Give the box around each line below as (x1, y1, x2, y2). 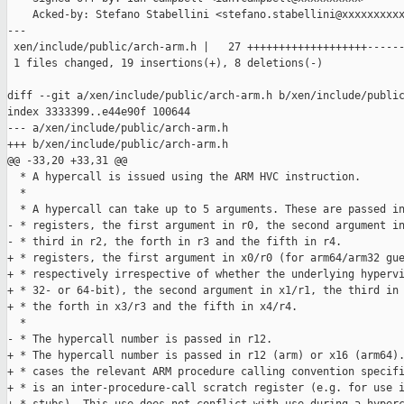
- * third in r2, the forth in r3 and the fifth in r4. (7, 235, 342, 249)
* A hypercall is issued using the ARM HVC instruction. (7, 170, 361, 184)
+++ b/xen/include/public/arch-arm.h (7, 138, 228, 151)
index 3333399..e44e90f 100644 (7, 106, 190, 119)
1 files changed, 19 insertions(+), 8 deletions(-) (7, 57, 323, 70)
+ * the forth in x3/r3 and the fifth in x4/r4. (7, 300, 298, 314)
